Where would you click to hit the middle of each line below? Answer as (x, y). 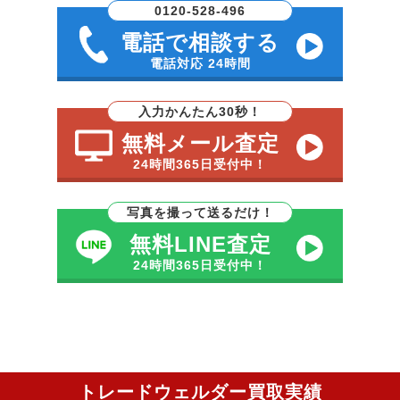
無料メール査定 (200, 143)
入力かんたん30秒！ (200, 112)
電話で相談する (200, 42)
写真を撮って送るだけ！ (200, 212)
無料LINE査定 (200, 244)
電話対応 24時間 (200, 63)
